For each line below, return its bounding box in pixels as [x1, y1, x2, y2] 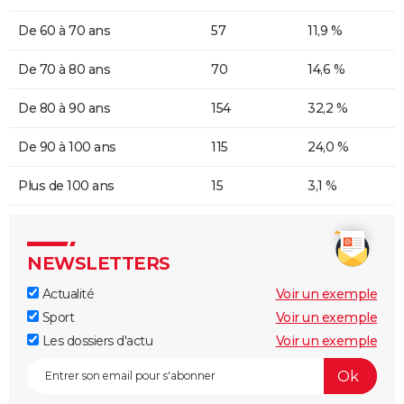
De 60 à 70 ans [18, 23, 110, 40]
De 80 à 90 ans [18, 100, 110, 117]
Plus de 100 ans [18, 178, 115, 195]
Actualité [39, 286, 94, 303]
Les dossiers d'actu [39, 333, 152, 350]
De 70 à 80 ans [18, 61, 110, 78]
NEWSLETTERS [27, 252, 170, 275]
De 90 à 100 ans [18, 139, 116, 156]
